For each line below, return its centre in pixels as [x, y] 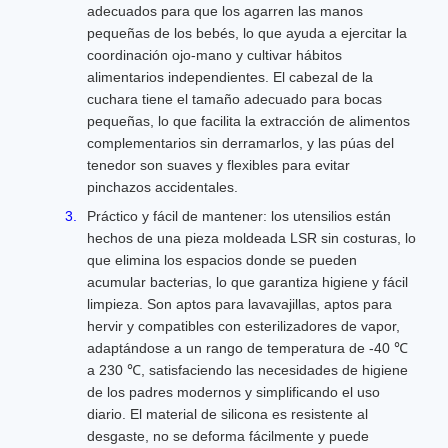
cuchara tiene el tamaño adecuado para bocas [234, 99]
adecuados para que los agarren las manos [225, 11]
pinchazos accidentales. [162, 187]
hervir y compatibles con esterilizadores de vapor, [243, 326]
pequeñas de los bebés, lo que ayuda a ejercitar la [247, 33]
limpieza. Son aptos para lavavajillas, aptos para [239, 304]
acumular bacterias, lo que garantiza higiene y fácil [247, 282]
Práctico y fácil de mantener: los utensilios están [239, 216]
